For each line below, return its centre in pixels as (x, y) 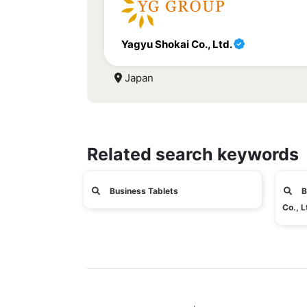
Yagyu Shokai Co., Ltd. (177, 44)
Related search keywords (193, 154)
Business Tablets (143, 191)
